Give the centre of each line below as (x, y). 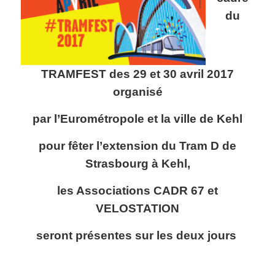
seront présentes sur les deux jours (137, 236)
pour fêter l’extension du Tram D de (137, 146)
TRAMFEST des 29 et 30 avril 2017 (137, 74)
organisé (137, 92)
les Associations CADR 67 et (137, 191)
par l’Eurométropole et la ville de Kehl (137, 119)
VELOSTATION (137, 209)
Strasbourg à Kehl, (137, 164)
